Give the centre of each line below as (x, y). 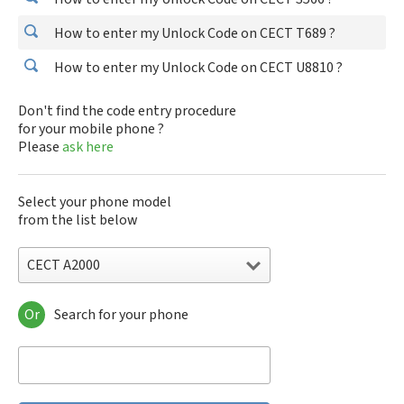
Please (40, 147)
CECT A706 (52, 353)
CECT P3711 (56, 389)
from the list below (78, 220)
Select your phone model (95, 202)
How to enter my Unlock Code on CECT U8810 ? (197, 68)
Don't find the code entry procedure (127, 111)
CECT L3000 (55, 371)
